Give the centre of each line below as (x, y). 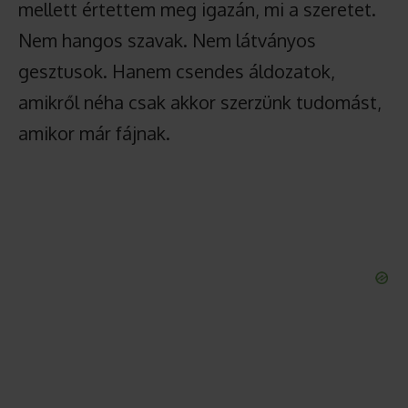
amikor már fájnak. (94, 133)
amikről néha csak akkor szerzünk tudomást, (200, 102)
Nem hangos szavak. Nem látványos (167, 40)
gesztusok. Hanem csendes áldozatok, (177, 71)
